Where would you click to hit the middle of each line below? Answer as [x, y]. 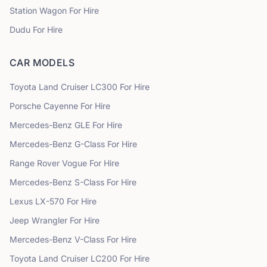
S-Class [89, 182]
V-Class [89, 239]
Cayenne [61, 106]
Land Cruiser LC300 [78, 87]
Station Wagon [39, 10]
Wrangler [49, 220]
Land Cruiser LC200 [78, 258]
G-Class [90, 144]
